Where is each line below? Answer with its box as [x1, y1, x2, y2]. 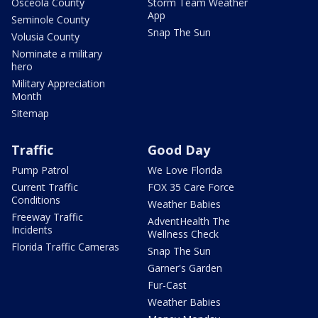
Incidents [11, 223, 53, 237]
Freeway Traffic [11, 210, 83, 224]
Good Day [148, 141, 210, 159]
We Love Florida [148, 163, 222, 177]
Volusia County [11, 30, 79, 44]
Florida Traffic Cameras [11, 240, 119, 254]
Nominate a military [11, 47, 102, 61]
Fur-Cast [148, 278, 187, 292]
